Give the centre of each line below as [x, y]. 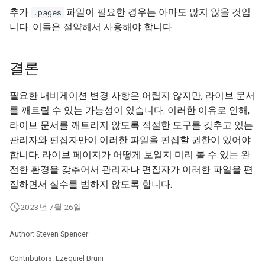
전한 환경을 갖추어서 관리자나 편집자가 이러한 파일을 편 [131, 169]
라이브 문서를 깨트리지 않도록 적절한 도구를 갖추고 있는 [131, 125]
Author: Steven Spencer [49, 234]
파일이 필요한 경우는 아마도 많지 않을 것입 [157, 12]
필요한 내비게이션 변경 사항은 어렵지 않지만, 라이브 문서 [132, 96]
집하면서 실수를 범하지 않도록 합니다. [91, 184]
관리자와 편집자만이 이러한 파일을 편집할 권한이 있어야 [130, 140]
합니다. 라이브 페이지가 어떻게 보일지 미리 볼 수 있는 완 [130, 155]
